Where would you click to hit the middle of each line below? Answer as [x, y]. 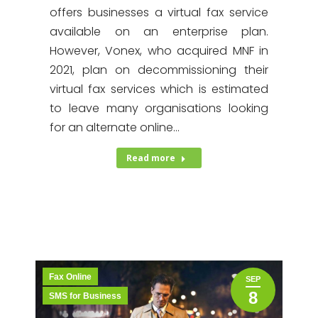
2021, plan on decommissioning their [159, 70]
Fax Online [70, 277]
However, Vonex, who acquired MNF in [159, 51]
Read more [151, 158]
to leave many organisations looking [159, 108]
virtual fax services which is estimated [159, 89]
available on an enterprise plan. [159, 32]
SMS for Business [85, 296]
